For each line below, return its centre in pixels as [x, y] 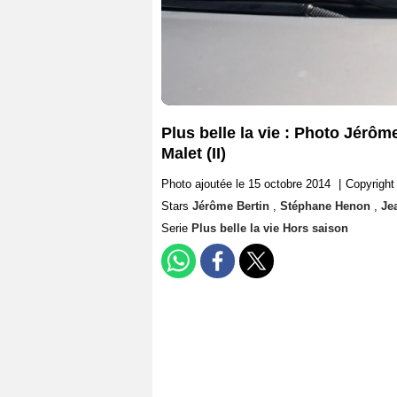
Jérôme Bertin [233, 206]
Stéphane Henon [327, 206]
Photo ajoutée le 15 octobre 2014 [246, 184]
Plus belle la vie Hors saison [270, 229]
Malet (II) [194, 154]
